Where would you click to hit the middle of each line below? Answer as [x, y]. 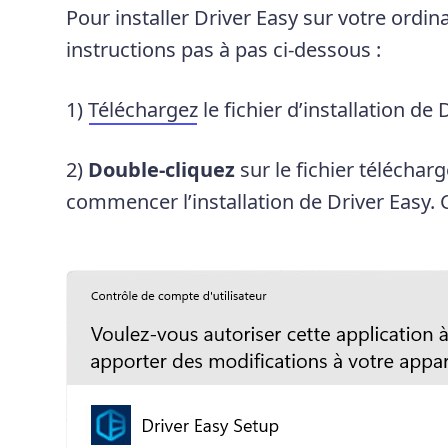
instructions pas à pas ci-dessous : [223, 50]
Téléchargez [142, 110]
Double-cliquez [161, 170]
